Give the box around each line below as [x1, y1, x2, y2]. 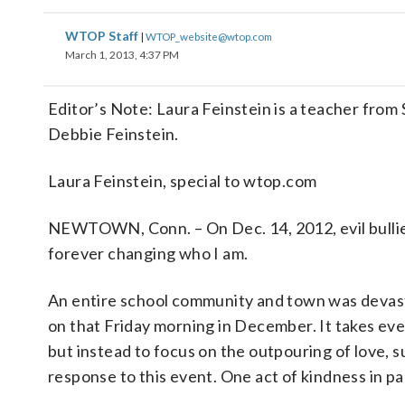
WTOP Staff [65, 28, 141, 43]
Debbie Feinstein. [48, 124, 179, 144]
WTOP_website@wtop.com [146, 30, 272, 42]
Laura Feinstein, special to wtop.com [48, 171, 317, 191]
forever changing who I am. [48, 243, 249, 263]
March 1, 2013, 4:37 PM [65, 48, 179, 61]
